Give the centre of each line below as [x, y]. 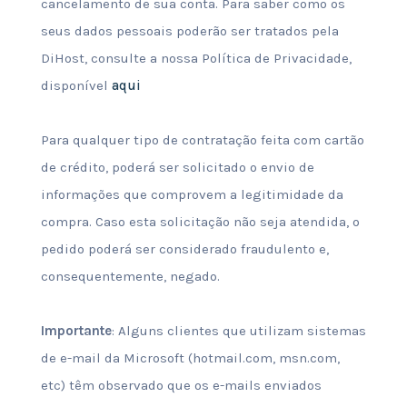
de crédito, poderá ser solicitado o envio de [177, 167]
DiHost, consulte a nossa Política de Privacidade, [196, 58]
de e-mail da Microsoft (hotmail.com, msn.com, [190, 358]
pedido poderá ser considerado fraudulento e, [184, 249]
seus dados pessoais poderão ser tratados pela [189, 31]
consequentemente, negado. [130, 276]
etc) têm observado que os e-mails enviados [181, 385]
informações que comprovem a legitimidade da [192, 194]
